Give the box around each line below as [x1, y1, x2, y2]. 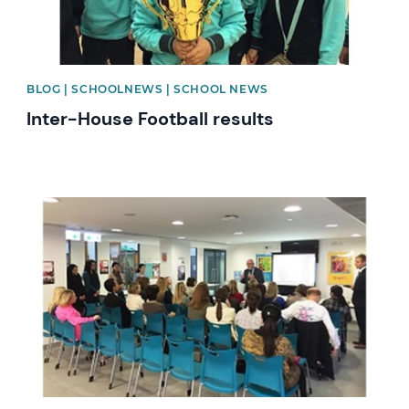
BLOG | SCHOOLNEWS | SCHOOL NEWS [26, 81, 268, 96]
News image [26, 194, 108, 215]
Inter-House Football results [26, 106, 275, 131]
